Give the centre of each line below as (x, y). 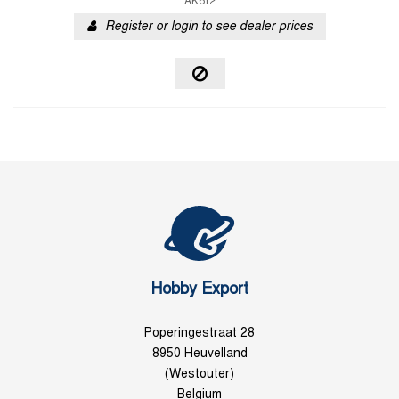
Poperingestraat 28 (199, 334)
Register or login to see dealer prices (208, 27)
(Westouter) (199, 375)
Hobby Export (199, 290)
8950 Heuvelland (199, 354)
